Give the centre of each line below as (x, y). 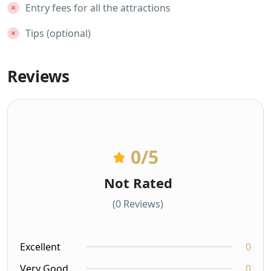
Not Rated (138, 183)
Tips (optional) (58, 33)
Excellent (40, 247)
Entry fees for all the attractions (98, 8)
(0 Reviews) (138, 204)
